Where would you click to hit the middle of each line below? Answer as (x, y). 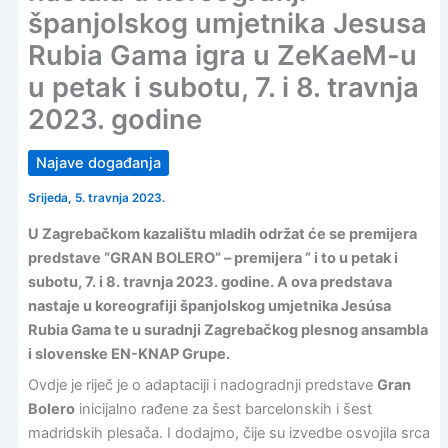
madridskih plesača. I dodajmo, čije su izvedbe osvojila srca (228, 432)
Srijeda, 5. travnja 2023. (96, 198)
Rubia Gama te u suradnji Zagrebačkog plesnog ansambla (227, 329)
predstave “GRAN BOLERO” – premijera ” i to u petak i (212, 257)
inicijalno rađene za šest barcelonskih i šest (223, 408)
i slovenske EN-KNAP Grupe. (128, 353)
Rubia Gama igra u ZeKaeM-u (222, 56)
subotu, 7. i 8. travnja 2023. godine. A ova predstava (209, 281)
